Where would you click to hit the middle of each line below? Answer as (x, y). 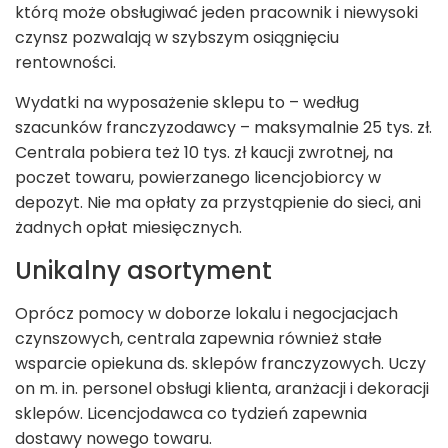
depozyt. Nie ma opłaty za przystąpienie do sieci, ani (218, 203)
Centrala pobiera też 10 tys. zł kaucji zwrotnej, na (204, 153)
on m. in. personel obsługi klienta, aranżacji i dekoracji (222, 389)
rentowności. (65, 63)
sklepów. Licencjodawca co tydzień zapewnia (191, 414)
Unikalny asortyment (143, 271)
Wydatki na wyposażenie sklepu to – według (187, 103)
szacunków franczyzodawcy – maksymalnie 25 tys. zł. (223, 128)
